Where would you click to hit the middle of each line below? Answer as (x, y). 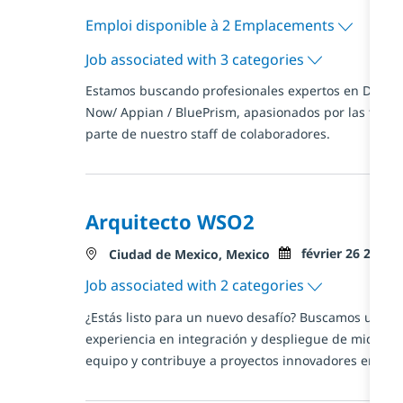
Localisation (121, 253)
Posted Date (314, 252)
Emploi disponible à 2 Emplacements (211, 25)
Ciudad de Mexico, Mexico (189, 254)
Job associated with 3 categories (196, 59)
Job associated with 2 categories (196, 285)
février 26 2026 (346, 253)
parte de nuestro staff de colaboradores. (207, 134)
